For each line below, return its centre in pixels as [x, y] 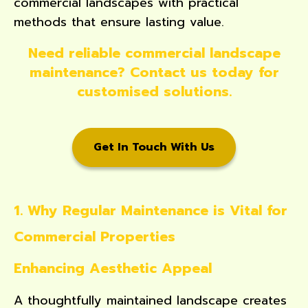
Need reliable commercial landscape [154, 53]
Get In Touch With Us [154, 147]
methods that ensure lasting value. [119, 22]
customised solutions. [154, 91]
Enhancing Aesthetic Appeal [113, 268]
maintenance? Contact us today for [154, 72]
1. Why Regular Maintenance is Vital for [151, 210]
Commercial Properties [95, 236]
